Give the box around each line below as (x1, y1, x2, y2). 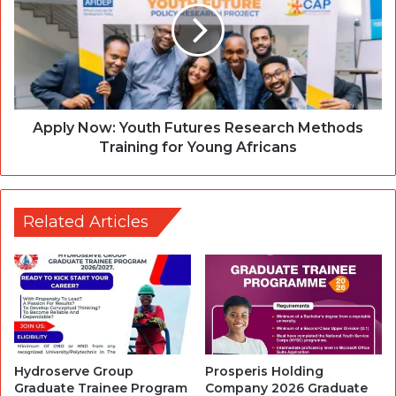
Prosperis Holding (205, 363, 324, 380)
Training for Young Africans (99, 139, 297, 156)
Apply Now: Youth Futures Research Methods (33, 119, 363, 137)
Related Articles (23, 212, 148, 232)
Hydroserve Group (14, 363, 133, 380)
